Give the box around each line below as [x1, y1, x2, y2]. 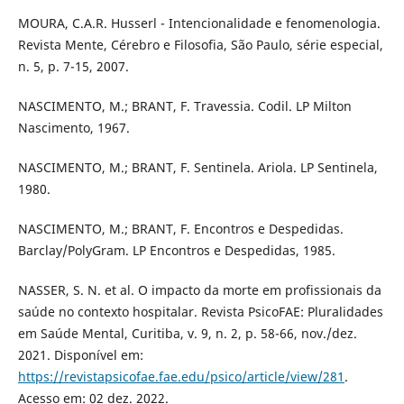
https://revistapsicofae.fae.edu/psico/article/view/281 [17, 367, 344, 385]
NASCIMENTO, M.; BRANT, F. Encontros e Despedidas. [17, 219, 344, 237]
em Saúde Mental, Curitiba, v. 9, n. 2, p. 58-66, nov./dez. [17, 324, 357, 342]
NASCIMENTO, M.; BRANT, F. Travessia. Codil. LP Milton [17, 96, 352, 115]
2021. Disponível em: [17, 345, 143, 363]
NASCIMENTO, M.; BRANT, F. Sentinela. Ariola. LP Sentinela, [17, 158, 378, 176]
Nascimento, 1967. [17, 118, 130, 136]
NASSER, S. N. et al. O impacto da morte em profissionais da [17, 280, 381, 298]
